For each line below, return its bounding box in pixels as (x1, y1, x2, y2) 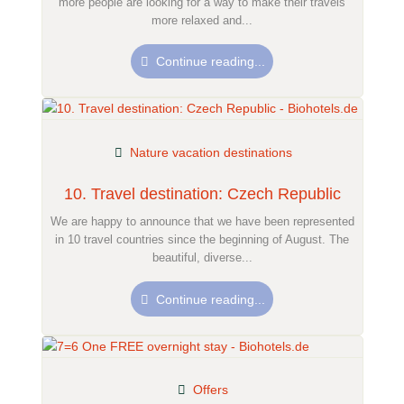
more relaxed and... (151, 13, 252, 27)
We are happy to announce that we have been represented (50, 215, 354, 229)
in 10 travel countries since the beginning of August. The (55, 233, 349, 247)
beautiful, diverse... (151, 251, 252, 265)
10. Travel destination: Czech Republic (63, 185, 341, 203)
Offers (193, 382, 229, 398)
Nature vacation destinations (129, 144, 292, 160)
